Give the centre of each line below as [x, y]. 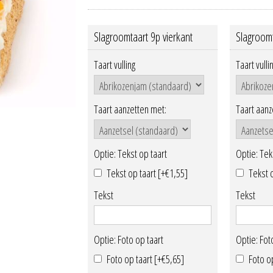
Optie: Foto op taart [129, 240]
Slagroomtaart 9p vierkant [143, 37]
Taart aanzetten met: [130, 109]
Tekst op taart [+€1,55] [147, 173]
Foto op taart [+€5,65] [145, 259]
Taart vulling [115, 65]
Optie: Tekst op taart [130, 154]
